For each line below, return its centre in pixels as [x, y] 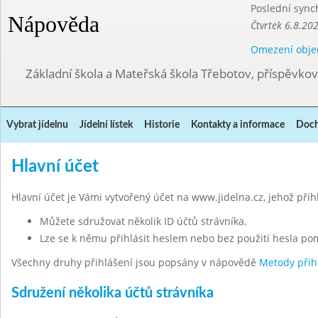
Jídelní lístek [106, 125]
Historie [162, 125]
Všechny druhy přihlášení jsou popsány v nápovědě [135, 262]
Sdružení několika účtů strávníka [113, 293]
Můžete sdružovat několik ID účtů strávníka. [143, 221]
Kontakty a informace [238, 125]
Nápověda [54, 24]
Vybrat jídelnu [37, 125]
